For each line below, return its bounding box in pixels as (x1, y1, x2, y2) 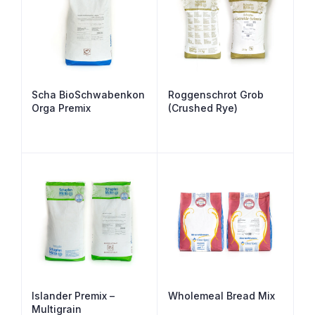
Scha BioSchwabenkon (32, 88, 145, 101)
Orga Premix (32, 101, 91, 114)
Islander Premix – (32, 289, 115, 302)
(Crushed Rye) (168, 101, 238, 114)
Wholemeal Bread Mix (168, 289, 275, 302)
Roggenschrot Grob (168, 88, 264, 101)
